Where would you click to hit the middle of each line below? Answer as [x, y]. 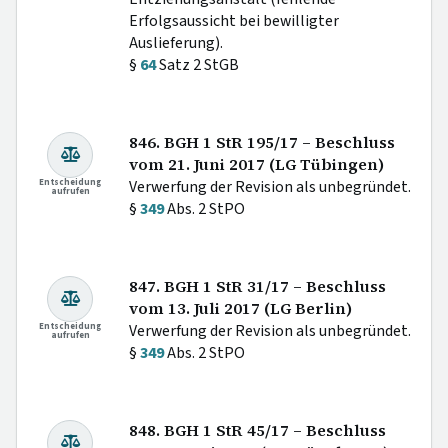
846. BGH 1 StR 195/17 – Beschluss [262, 142]
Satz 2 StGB [197, 64]
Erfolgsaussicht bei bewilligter [234, 20]
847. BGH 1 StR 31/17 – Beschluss [257, 286]
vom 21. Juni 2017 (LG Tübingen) [256, 164]
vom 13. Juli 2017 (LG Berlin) [240, 308]
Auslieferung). [176, 42]
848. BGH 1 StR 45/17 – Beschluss [257, 430]
